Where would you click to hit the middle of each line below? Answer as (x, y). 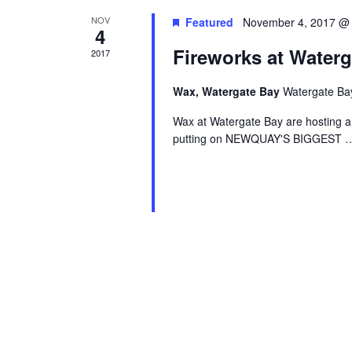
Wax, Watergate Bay (227, 91)
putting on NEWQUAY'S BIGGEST (258, 138)
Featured (209, 22)
